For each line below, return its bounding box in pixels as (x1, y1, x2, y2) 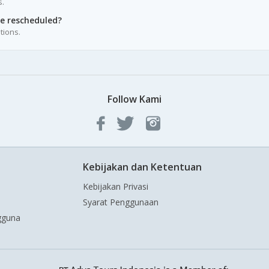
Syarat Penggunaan (83, 196, 159, 208)
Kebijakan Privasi (83, 181, 148, 193)
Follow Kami (107, 92, 162, 106)
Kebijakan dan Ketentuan (83, 160, 202, 174)
